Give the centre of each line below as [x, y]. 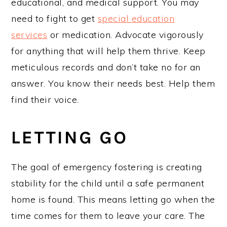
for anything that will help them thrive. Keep [108, 51]
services [29, 34]
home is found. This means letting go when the [113, 199]
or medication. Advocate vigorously [125, 34]
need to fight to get [54, 18]
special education [136, 18]
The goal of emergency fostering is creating [107, 167]
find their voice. [45, 99]
